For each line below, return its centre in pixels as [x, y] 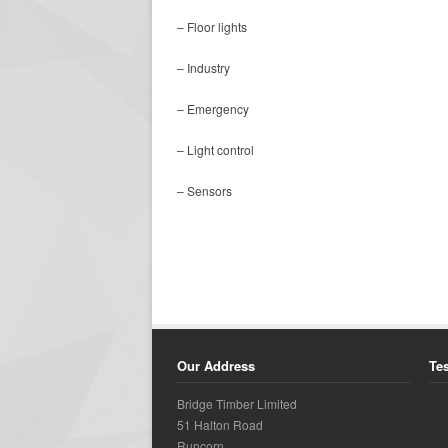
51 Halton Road [220, 424]
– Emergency [213, 108]
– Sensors [204, 190]
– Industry [203, 67]
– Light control [215, 149]
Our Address [216, 365]
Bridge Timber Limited [237, 403]
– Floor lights [212, 26]
